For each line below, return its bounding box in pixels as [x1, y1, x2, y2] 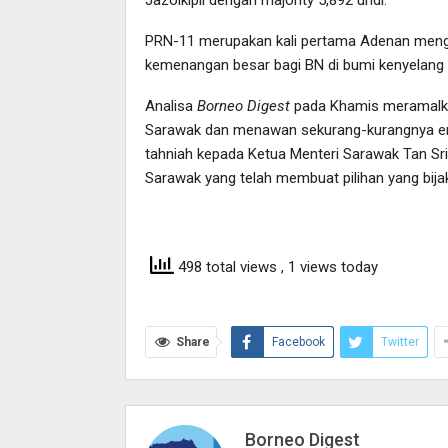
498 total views [173, 258, 281, 277]
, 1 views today [280, 258, 378, 277]
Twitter [380, 335, 419, 350]
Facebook [271, 335, 325, 350]
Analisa [144, 97, 197, 116]
